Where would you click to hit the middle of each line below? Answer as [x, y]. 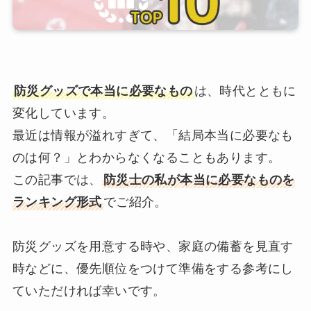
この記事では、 [57, 179]
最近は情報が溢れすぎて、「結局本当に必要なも [153, 135]
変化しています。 [64, 113]
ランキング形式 [57, 202]
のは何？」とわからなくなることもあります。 [146, 157]
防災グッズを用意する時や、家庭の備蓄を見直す [153, 246]
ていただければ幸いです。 [89, 291]
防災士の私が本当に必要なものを [199, 179]
